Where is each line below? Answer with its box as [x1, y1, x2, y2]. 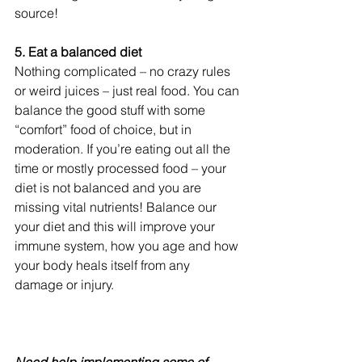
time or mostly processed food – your [15, 159, 229, 176]
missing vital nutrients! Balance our [15, 198, 220, 215]
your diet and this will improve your [15, 217, 218, 234]
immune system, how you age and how [15, 237, 242, 254]
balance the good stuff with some [15, 101, 208, 118]
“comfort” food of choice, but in [15, 120, 195, 137]
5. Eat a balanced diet [15, 43, 141, 60]
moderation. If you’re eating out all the [15, 140, 234, 157]
